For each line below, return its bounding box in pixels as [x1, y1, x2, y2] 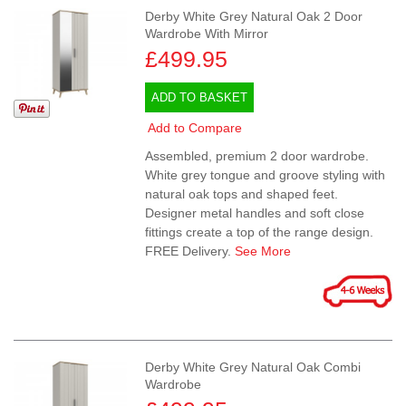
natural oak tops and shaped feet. [145, 187, 339, 202]
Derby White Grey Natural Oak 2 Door [145, 9, 363, 24]
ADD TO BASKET [151, 91, 248, 105]
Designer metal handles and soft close [145, 206, 365, 221]
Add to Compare [148, 121, 243, 136]
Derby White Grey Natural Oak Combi [145, 360, 362, 375]
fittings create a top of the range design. [145, 225, 374, 240]
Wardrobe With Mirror [145, 26, 269, 42]
